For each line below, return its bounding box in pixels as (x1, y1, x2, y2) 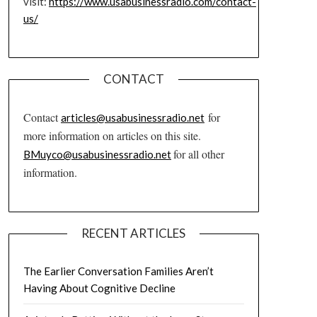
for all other (173, 146, 224, 161)
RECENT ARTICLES (81, 226, 186, 241)
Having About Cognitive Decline (23, 282, 175, 295)
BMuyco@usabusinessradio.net (23, 147, 171, 161)
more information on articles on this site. (23, 127, 201, 143)
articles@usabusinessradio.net (60, 110, 204, 124)
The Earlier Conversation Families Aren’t (23, 265, 214, 278)
